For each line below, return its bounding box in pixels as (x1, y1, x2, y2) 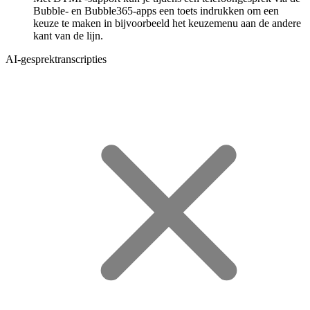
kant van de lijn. (33, 29, 103, 42)
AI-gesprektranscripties (6, 53, 107, 65)
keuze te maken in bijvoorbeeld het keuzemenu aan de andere (33, 17, 301, 29)
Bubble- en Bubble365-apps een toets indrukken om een (33, 4, 279, 17)
